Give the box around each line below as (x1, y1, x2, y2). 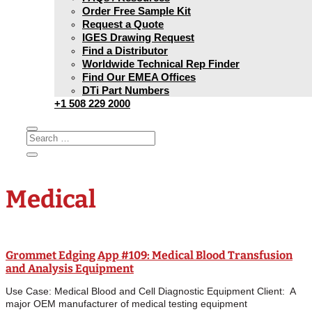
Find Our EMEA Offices (82, 71, 196, 83)
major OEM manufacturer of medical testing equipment (6, 298, 247, 309)
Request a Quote (82, 18, 164, 30)
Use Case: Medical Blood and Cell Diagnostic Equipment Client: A (6, 286, 295, 297)
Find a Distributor (82, 45, 168, 56)
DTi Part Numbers (82, 84, 169, 96)
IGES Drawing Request (82, 31, 194, 43)
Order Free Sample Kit (82, 5, 191, 17)
